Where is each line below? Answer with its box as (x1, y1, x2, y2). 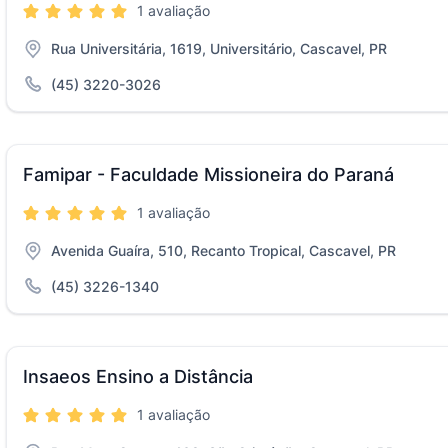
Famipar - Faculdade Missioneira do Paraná (23, 164, 394, 185)
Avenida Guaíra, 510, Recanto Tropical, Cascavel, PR (51, 242, 396, 259)
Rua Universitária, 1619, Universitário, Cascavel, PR (51, 40, 387, 57)
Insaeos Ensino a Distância (23, 366, 253, 387)
